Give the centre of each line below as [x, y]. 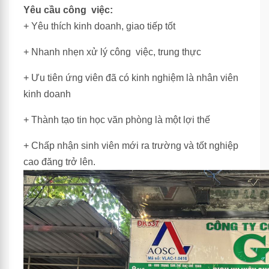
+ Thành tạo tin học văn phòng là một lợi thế [117, 120]
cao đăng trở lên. [59, 162]
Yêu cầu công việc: [68, 10]
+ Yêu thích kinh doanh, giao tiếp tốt [101, 26]
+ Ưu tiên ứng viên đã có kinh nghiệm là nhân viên [131, 78]
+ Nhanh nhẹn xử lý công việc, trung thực [113, 52]
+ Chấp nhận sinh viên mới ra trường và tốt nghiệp [131, 146]
